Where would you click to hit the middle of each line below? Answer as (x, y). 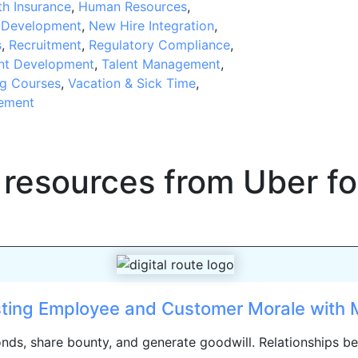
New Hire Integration (151, 25)
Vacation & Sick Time (131, 83)
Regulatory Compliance (159, 44)
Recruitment (45, 44)
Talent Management (161, 64)
